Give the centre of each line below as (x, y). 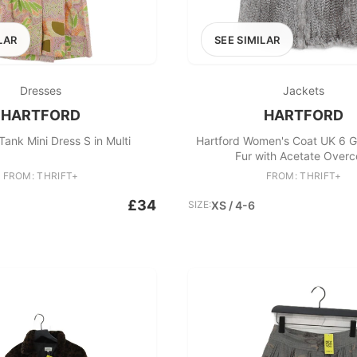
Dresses (41, 90)
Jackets (304, 90)
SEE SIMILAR (247, 40)
